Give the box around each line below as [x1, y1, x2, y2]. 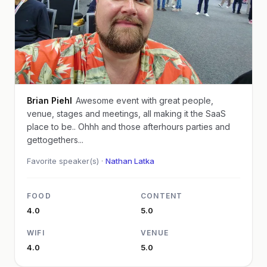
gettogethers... [27, 134, 83, 145]
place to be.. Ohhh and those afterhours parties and [27, 121, 230, 132]
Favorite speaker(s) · [27, 156, 105, 166]
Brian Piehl [27, 95, 72, 105]
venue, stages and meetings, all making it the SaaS [27, 108, 226, 119]
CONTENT [141, 191, 183, 200]
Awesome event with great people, [76, 95, 213, 105]
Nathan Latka [105, 156, 154, 166]
